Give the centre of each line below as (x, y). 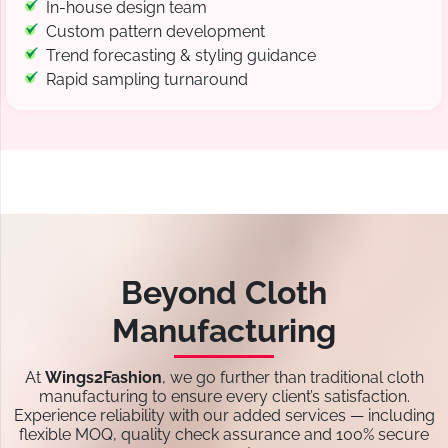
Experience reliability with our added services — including (224, 416)
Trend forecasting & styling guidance (181, 56)
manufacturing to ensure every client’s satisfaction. (224, 397)
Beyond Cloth (224, 293)
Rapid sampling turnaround (147, 80)
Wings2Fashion (103, 378)
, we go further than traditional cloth (292, 378)
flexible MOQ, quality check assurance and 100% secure (224, 435)
